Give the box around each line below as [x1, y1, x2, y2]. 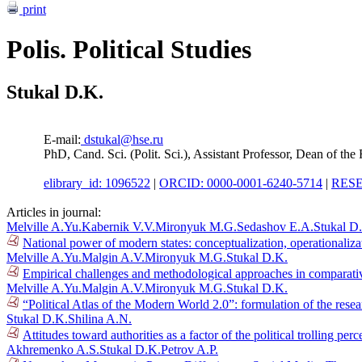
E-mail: [44, 133, 81, 147]
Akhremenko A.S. [6, 343, 99, 357]
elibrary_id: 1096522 [44, 176, 150, 191]
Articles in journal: [6, 205, 101, 220]
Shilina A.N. [68, 312, 132, 326]
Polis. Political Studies [6, 34, 251, 64]
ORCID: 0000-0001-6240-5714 [159, 176, 322, 191]
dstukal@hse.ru [81, 133, 163, 147]
